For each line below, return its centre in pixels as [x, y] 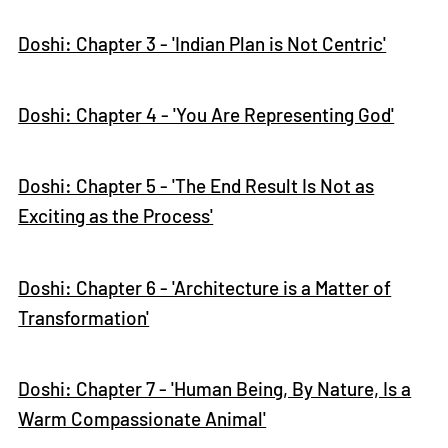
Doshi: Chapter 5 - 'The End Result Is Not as [196, 186]
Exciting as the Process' [116, 216]
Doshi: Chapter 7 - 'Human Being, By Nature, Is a [215, 389]
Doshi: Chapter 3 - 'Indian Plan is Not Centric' [202, 43]
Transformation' [84, 317]
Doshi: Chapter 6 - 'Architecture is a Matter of [205, 287]
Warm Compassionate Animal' [142, 419]
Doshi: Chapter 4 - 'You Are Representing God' [206, 115]
